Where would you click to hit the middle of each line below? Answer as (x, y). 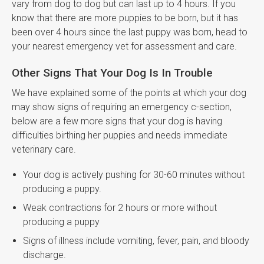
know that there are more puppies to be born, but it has (125, 18)
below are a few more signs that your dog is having (117, 121)
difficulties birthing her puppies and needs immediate (120, 135)
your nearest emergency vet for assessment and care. (124, 46)
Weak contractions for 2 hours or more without (120, 207)
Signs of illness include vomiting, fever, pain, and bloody (136, 240)
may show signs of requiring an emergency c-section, (122, 107)
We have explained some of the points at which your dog (129, 93)
